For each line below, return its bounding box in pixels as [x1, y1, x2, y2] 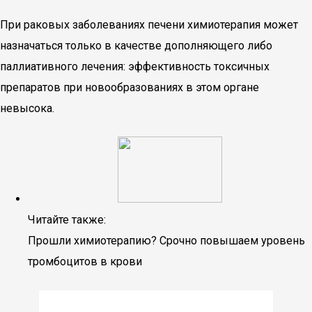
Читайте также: [28, 213, 106, 226]
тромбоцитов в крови [28, 255, 142, 268]
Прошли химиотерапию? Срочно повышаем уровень [28, 234, 305, 247]
